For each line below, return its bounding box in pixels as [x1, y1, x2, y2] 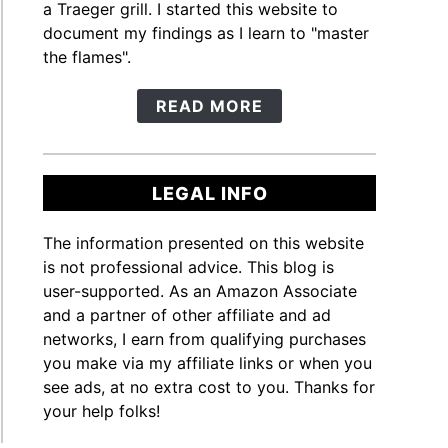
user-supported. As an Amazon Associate [43, 280, 358, 301]
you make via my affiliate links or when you [43, 352, 373, 373]
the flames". [43, 47, 132, 68]
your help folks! [43, 400, 161, 421]
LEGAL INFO [151, 182, 268, 204]
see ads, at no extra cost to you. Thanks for [43, 376, 376, 397]
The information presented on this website [43, 232, 365, 253]
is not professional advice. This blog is [43, 256, 335, 277]
